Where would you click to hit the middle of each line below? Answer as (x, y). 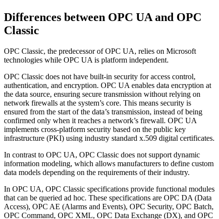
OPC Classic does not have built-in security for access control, (100, 77)
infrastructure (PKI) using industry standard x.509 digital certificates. (109, 138)
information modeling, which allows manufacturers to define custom (109, 164)
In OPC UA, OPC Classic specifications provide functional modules (109, 189)
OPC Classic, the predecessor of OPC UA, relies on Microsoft (100, 51)
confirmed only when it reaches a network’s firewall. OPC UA (100, 121)
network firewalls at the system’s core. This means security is (98, 103)
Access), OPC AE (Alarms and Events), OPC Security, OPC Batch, (109, 207)
